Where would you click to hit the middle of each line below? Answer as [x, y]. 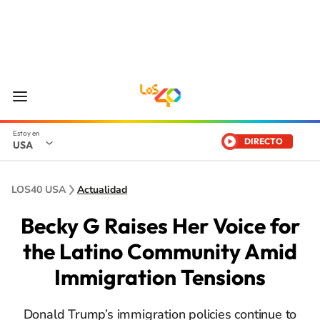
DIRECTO [264, 141]
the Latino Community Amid [160, 251]
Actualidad [102, 190]
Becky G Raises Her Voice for [160, 226]
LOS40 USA [39, 190]
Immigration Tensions [160, 277]
